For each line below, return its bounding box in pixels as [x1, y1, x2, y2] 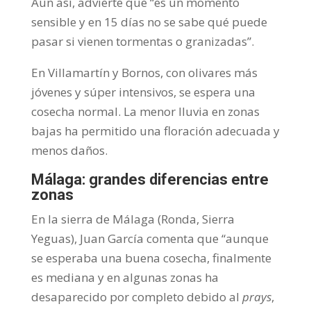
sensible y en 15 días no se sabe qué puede [31, 13, 267, 30]
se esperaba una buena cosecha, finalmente [31, 249, 271, 266]
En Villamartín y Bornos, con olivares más [31, 64, 258, 81]
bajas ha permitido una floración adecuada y [31, 122, 280, 139]
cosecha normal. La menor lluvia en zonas [31, 103, 260, 119]
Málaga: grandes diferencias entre [31, 170, 269, 188]
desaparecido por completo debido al [31, 288, 242, 305]
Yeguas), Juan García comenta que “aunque [31, 230, 269, 246]
